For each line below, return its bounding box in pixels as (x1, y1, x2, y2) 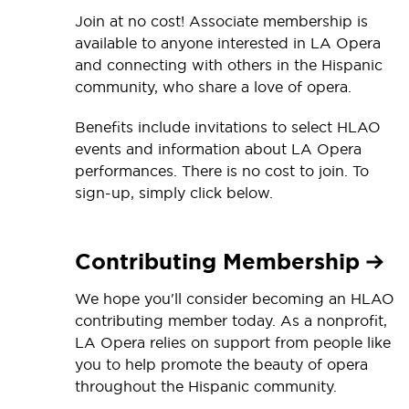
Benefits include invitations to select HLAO (75, 117, 381, 136)
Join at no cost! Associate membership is (75, 11, 368, 30)
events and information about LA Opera (75, 139, 362, 158)
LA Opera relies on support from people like (75, 332, 391, 351)
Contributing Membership (75, 246, 366, 277)
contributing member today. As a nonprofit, (75, 310, 387, 330)
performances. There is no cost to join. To (75, 161, 369, 180)
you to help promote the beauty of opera (75, 354, 368, 373)
